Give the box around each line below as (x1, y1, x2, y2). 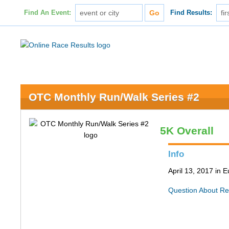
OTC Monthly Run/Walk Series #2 (29, 91, 200, 103)
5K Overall (160, 125, 214, 136)
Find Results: (170, 9, 213, 16)
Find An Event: (24, 9, 71, 16)
